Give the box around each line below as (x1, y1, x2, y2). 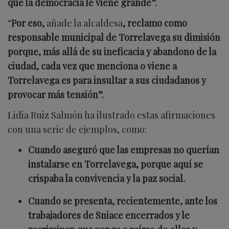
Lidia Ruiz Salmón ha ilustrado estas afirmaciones (8, 108, 215, 121)
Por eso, (11, 16, 47, 29)
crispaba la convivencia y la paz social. (28, 172, 185, 185)
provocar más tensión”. (8, 88, 104, 101)
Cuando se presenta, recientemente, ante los (28, 194, 217, 207)
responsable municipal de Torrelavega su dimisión (8, 31, 220, 43)
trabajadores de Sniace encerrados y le (28, 209, 190, 221)
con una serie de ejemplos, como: (8, 123, 147, 135)
